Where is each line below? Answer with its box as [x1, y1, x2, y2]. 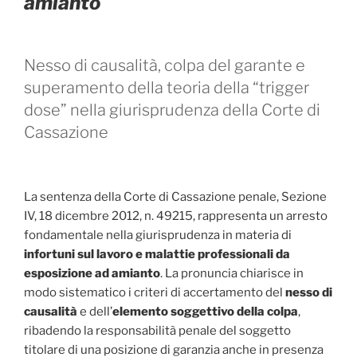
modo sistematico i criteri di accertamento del [24, 285, 285, 300]
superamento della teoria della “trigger [24, 77, 309, 97]
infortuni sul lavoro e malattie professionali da [24, 247, 290, 262]
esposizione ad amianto [24, 266, 160, 281]
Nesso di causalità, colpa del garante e [24, 55, 305, 75]
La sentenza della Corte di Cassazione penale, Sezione [24, 190, 327, 205]
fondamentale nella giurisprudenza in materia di [24, 228, 292, 243]
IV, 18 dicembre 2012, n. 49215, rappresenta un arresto [24, 209, 328, 224]
